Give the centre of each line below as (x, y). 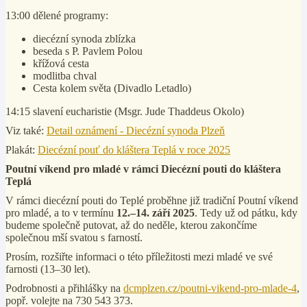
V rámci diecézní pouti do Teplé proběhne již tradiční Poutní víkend (152, 200)
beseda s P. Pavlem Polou (88, 51)
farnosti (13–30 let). (49, 269)
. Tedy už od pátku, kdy (246, 213)
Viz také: (26, 131)
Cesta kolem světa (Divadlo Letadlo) (112, 88)
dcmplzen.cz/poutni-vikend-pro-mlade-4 (210, 288)
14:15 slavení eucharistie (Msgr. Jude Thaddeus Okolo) (125, 111)
